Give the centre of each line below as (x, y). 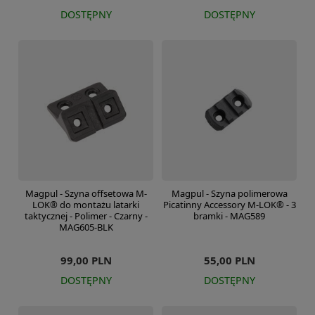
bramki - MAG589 (229, 216)
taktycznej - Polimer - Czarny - (86, 216)
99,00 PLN (86, 260)
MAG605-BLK (86, 227)
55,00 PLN (229, 260)
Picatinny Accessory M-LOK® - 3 (229, 205)
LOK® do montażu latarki (86, 205)
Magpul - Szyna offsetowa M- (86, 193)
